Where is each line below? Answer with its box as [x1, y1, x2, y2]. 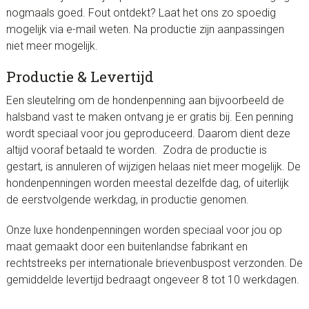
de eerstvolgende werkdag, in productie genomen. [6, 193, 249, 207]
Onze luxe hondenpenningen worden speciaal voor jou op [6, 223, 282, 237]
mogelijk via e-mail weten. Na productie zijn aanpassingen [6, 23, 284, 37]
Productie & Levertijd [6, 67, 154, 87]
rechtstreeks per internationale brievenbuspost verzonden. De [6, 257, 303, 270]
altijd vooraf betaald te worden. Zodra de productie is [6, 143, 267, 157]
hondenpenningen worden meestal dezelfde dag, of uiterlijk [6, 177, 289, 190]
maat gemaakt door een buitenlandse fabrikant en [6, 240, 248, 254]
